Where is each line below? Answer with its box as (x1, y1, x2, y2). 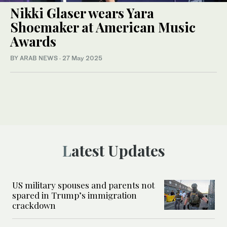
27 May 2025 (62, 54, 102, 62)
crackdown (12, 199, 56, 211)
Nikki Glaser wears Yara (10, 4, 154, 22)
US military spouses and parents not (12, 179, 155, 191)
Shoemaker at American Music (10, 18, 196, 36)
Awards (10, 32, 56, 50)
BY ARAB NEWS (10, 54, 59, 62)
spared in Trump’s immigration (12, 189, 137, 201)
